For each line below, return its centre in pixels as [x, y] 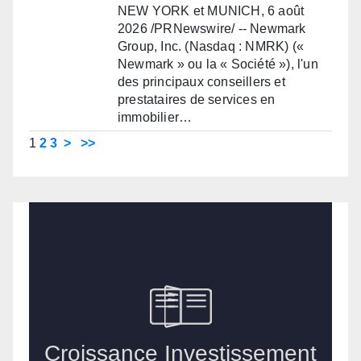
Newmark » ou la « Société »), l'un [218, 64]
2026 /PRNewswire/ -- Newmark [212, 29]
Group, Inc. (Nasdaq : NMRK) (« [211, 47]
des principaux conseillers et [201, 82]
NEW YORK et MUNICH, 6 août [211, 11]
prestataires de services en [197, 100]
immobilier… [155, 118]
